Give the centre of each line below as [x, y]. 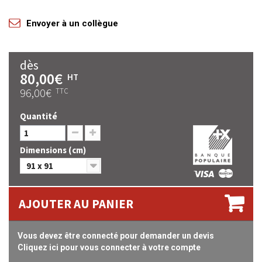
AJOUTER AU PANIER [76, 204]
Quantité [39, 116]
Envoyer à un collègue [72, 23]
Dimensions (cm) [54, 150]
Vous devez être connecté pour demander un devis [116, 236]
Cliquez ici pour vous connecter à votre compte [109, 247]
